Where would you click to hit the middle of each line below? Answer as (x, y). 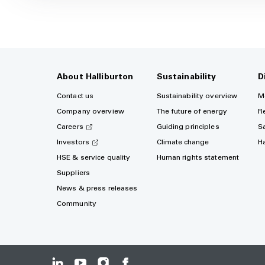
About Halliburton (95, 77)
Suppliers (74, 173)
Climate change (183, 143)
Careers (70, 127)
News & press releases (97, 189)
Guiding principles (188, 127)
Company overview (91, 112)
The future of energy (192, 112)
